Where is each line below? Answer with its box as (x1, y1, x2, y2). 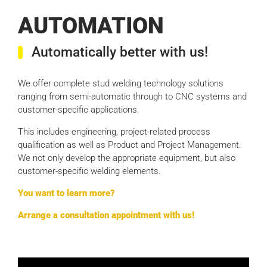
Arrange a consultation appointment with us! (18, 210, 195, 221)
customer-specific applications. (18, 104, 140, 115)
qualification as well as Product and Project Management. (18, 139, 242, 151)
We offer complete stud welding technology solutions (18, 77, 224, 89)
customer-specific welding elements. (18, 166, 162, 177)
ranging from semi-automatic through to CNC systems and (18, 91, 247, 102)
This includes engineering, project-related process (18, 126, 211, 138)
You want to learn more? (18, 188, 116, 199)
